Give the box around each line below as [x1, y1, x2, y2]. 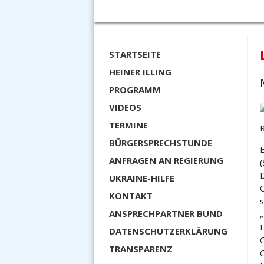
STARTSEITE [109, 48, 161, 60]
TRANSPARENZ [109, 243, 173, 255]
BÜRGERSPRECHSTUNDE [109, 137, 212, 148]
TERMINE [109, 119, 148, 131]
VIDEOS [109, 101, 141, 113]
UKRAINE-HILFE [109, 172, 174, 184]
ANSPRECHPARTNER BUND [109, 207, 223, 219]
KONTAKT [109, 190, 153, 202]
